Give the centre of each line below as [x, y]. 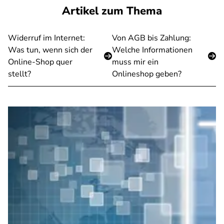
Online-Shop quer [40, 62]
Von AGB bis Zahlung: [151, 38]
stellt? [19, 74]
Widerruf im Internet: [46, 38]
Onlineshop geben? [147, 74]
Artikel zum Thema [112, 11]
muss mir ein [135, 62]
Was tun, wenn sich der [50, 50]
